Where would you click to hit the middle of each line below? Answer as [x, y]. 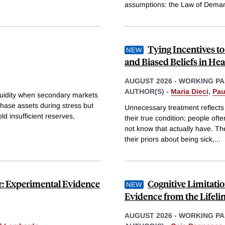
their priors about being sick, [170, 139]
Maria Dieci [190, 92]
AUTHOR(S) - [148, 92]
